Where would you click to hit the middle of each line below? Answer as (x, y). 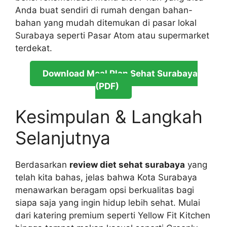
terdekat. (34, 48)
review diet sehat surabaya (127, 164)
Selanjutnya (63, 138)
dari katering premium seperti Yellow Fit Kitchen (113, 215)
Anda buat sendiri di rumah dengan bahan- (104, 10)
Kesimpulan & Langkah (109, 116)
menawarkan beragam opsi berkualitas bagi (105, 190)
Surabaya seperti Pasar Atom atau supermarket (112, 35)
